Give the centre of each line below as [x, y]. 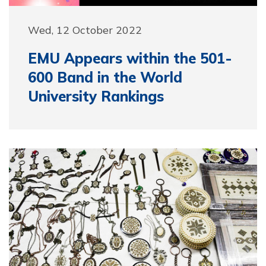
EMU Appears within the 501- [130, 58]
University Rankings [96, 96]
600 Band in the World [105, 77]
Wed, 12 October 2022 [85, 30]
